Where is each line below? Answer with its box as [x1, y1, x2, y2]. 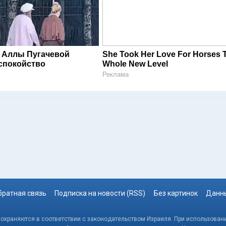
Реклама [102, 71, 129, 79]
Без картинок [153, 189, 198, 197]
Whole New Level [102, 60, 168, 69]
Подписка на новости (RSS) [54, 189, 146, 197]
